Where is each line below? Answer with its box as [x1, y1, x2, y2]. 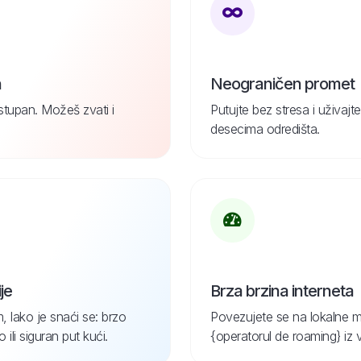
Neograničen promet [210, 73, 355, 93]
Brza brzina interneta [210, 280, 354, 301]
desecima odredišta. [210, 120, 320, 137]
